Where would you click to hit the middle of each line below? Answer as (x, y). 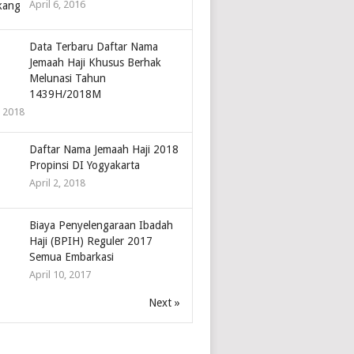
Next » (165, 303)
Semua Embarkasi (72, 257)
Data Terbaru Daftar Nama (94, 47)
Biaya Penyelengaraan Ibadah (102, 226)
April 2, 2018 (58, 183)
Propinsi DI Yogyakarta (85, 166)
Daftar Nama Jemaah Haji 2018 (104, 150)
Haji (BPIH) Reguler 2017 (91, 241)
